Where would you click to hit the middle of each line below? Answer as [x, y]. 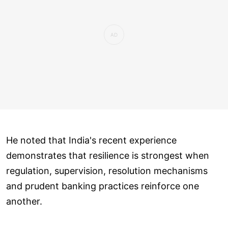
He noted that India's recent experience [91, 140]
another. [24, 201]
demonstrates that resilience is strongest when [108, 155]
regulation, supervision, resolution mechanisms [107, 170]
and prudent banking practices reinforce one [103, 186]
